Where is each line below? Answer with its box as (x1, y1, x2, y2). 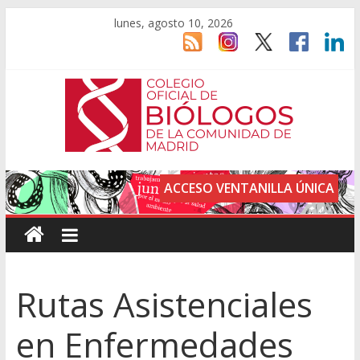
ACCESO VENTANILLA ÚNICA (164, 179, 335, 198)
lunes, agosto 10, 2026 (114, 15, 234, 31)
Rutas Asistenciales (15, 281, 313, 328)
